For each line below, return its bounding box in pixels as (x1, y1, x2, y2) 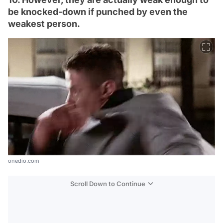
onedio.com (8, 157, 39, 165)
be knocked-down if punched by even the (8, 6, 188, 17)
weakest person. (8, 18, 80, 29)
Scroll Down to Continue (70, 180, 145, 188)
